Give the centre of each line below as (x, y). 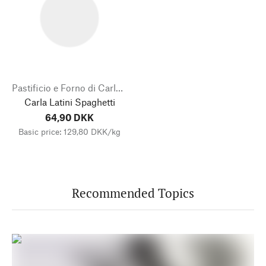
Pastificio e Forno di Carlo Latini (119, 87)
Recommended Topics (133, 193)
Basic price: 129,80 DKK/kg (69, 131)
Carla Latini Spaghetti (69, 102)
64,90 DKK (69, 117)
